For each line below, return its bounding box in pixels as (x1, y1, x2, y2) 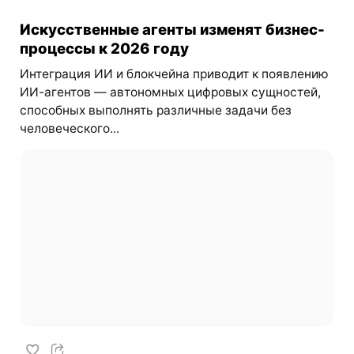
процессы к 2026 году (19, 39, 189, 57)
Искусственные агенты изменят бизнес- (19, 20, 325, 38)
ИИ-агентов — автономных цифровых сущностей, (19, 84, 321, 100)
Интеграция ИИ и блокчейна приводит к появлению (19, 66, 329, 81)
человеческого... (19, 120, 119, 136)
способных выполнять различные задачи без (19, 102, 292, 118)
